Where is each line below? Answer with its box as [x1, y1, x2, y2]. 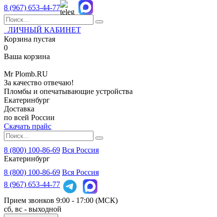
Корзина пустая [4, 35, 55, 43]
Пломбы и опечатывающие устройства [4, 87, 133, 95]
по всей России [4, 113, 55, 122]
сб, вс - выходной [4, 205, 62, 213]
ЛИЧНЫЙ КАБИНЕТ [4, 26, 81, 34]
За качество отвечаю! [4, 78, 74, 87]
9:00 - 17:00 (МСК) [56, 196, 118, 204]
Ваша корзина [4, 52, 50, 61]
